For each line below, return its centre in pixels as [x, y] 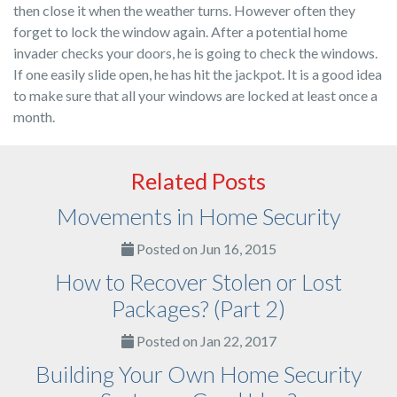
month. [34, 117]
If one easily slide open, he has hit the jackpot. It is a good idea [198, 74]
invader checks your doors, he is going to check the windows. [195, 53]
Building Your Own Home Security [198, 374]
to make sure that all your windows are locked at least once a [195, 95]
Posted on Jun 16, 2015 [205, 249]
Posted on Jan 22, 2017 [205, 341]
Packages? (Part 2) [198, 308]
